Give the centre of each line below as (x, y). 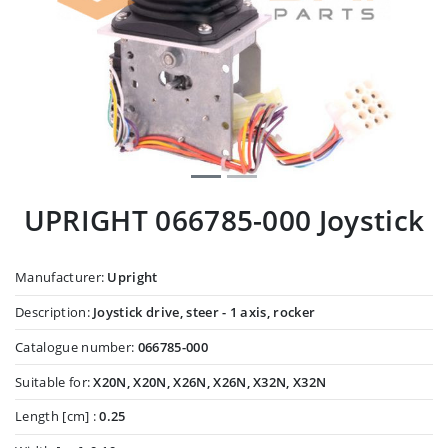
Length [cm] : (57, 416)
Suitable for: (54, 381)
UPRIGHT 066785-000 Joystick (224, 219)
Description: (54, 311)
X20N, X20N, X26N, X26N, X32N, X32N (210, 381)
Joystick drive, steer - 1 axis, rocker (204, 311)
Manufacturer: (61, 277)
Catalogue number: (76, 346)
